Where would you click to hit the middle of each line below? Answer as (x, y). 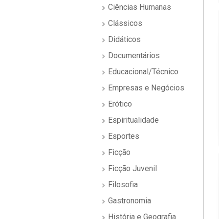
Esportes (123, 136)
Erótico (119, 104)
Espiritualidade (132, 120)
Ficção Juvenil (131, 168)
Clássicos (124, 23)
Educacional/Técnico (142, 72)
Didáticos (123, 39)
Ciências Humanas (139, 7)
